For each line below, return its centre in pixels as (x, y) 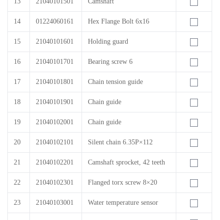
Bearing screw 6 (110, 62)
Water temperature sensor (123, 203)
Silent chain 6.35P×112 (120, 142)
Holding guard (108, 41)
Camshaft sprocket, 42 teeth (126, 162)
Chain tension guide (115, 82)
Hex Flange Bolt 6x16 (119, 21)
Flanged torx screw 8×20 (123, 182)
